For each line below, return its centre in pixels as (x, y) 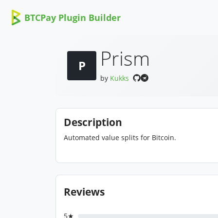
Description (93, 122)
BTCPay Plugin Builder (72, 18)
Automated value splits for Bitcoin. (120, 137)
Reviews (84, 192)
